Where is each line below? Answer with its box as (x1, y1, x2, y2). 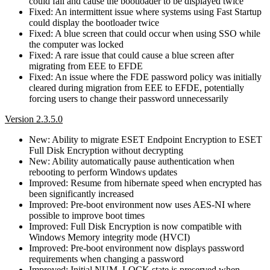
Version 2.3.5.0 (5, 113, 63, 124)
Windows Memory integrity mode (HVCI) (29, 231, 190, 242)
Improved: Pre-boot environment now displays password (29, 242, 244, 253)
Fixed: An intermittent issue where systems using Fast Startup (29, 6, 262, 17)
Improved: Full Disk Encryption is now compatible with (29, 221, 242, 231)
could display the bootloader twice (29, 17, 159, 28)
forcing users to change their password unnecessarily (29, 93, 228, 104)
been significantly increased (29, 188, 134, 199)
